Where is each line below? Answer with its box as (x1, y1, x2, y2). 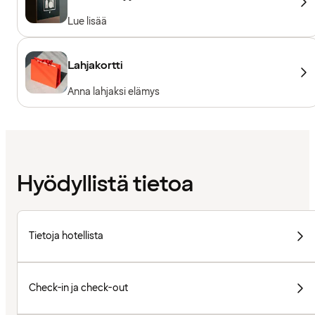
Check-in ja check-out (29, 281, 129, 295)
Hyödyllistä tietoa (17, 169, 193, 200)
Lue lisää (67, 14, 107, 28)
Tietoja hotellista (29, 229, 103, 243)
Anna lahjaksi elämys (67, 84, 160, 98)
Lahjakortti (67, 57, 123, 73)
